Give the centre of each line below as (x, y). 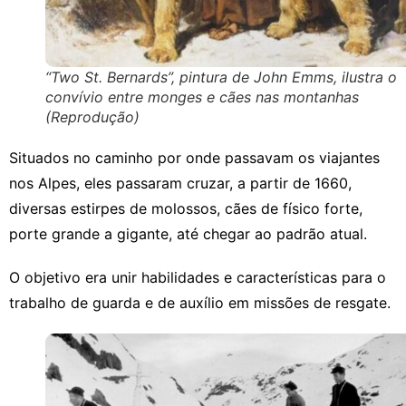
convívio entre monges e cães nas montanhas (202, 97)
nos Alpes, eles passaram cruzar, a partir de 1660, (180, 183)
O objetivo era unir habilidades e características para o (198, 277)
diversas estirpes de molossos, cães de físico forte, (186, 208)
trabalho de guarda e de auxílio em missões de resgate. (200, 302)
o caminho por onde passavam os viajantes (231, 157)
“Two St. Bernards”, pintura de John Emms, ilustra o (221, 77)
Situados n (45, 157)
